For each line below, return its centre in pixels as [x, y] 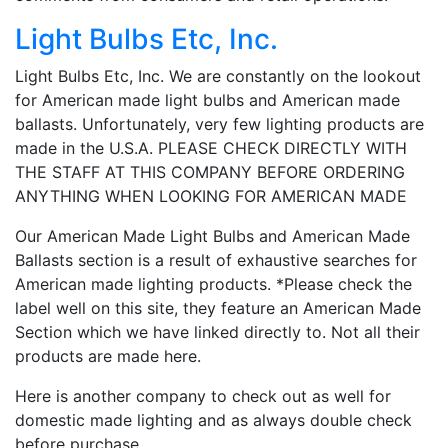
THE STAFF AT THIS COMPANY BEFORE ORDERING [210, 171]
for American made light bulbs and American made [207, 99]
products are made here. [108, 355]
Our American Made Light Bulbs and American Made [212, 235]
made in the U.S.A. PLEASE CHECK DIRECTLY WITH [211, 147]
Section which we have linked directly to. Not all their [217, 331]
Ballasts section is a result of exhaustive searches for [216, 259]
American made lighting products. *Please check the [213, 283]
